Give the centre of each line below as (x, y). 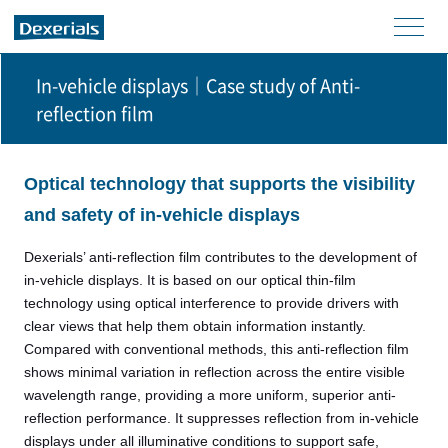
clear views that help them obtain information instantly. (194, 326)
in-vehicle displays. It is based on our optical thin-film (189, 280)
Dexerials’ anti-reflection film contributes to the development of (220, 257)
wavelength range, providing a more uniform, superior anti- (209, 395)
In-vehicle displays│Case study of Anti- (197, 86)
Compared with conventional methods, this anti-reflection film (216, 349)
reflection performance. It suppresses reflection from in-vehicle (221, 418)
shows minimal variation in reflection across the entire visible (214, 372)
